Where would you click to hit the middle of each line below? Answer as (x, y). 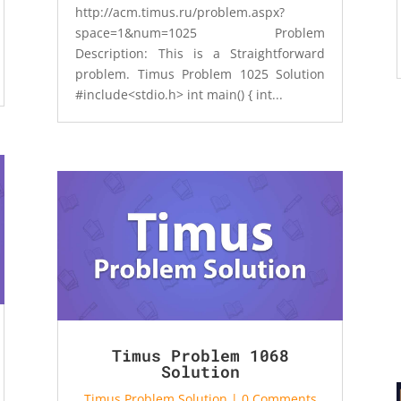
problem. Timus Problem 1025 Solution (200, 73)
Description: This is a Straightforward (200, 53)
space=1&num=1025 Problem (200, 32)
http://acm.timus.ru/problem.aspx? (180, 12)
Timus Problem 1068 (200, 355)
